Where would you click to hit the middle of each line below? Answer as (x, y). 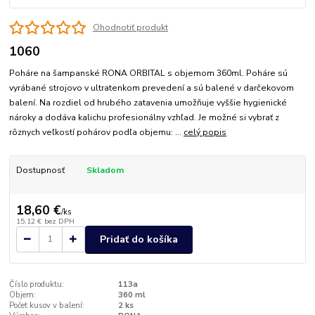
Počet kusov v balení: (47, 306)
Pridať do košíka (139, 239)
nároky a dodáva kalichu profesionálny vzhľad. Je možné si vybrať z (144, 118)
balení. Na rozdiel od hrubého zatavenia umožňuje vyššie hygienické (148, 103)
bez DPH (59, 221)
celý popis (205, 133)
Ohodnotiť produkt (130, 28)
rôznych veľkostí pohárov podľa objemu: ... (97, 133)
